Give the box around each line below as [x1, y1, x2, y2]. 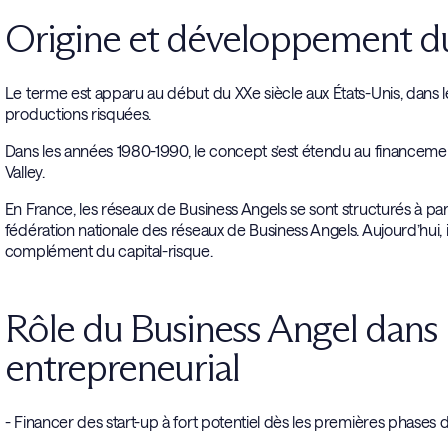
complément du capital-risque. [4, 241, 213, 260]
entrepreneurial [4, 342, 239, 392]
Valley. [4, 162, 45, 181]
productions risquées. [4, 104, 152, 123]
